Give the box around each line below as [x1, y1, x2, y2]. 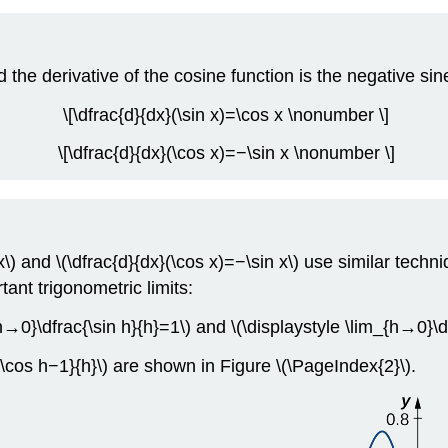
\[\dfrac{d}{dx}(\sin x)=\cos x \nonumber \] [63, 104, 389, 125]
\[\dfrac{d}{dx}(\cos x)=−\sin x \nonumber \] [57, 143, 395, 164]
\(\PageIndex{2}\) [276, 355, 411, 376]
